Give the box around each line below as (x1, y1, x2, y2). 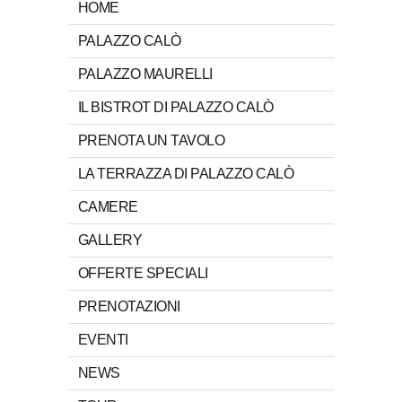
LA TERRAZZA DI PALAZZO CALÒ (77, 165, 293, 181)
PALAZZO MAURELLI (77, 66, 213, 82)
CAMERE (77, 198, 138, 214)
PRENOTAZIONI (77, 298, 180, 314)
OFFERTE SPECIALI (77, 265, 208, 281)
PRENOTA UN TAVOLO (77, 132, 224, 148)
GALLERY (77, 232, 142, 248)
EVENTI (77, 331, 128, 347)
